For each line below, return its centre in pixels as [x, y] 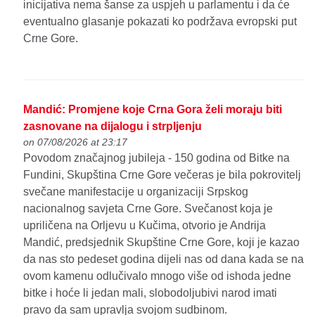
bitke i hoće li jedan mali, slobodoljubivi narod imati [150, 292]
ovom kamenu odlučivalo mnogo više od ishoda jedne [157, 276]
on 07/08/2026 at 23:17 [76, 142]
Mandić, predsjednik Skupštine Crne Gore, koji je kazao [162, 242]
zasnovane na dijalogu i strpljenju [113, 126]
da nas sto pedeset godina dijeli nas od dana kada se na [164, 259]
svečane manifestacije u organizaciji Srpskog [136, 191]
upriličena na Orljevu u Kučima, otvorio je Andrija [145, 225]
